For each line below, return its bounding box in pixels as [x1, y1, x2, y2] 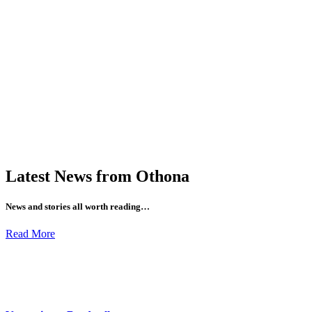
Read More [6, 228, 55, 240]
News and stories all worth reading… [6, 201, 150, 212]
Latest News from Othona [6, 166, 189, 185]
